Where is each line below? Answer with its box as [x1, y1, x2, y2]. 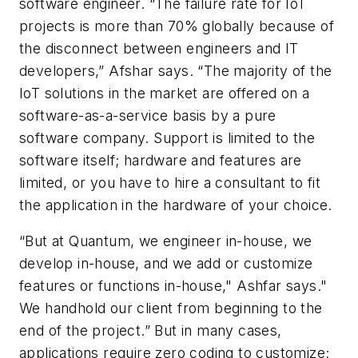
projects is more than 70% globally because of [19, 17, 334, 34]
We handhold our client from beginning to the [19, 300, 323, 317]
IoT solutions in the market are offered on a [19, 84, 310, 101]
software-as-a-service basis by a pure [19, 106, 276, 124]
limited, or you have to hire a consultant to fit [19, 173, 321, 191]
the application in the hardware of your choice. [19, 196, 332, 213]
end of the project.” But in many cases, [19, 322, 282, 340]
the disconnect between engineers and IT [19, 39, 299, 57]
